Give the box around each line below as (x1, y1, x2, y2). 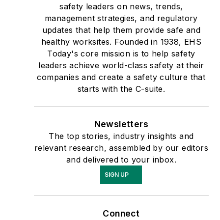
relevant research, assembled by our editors (34, 143, 208, 153)
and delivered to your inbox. (66, 155, 176, 165)
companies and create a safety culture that (37, 72, 206, 82)
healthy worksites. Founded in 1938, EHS (41, 37, 202, 47)
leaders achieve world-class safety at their (38, 60, 204, 71)
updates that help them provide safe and (42, 25, 201, 35)
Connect (103, 208, 140, 219)
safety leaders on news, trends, (59, 1, 183, 12)
